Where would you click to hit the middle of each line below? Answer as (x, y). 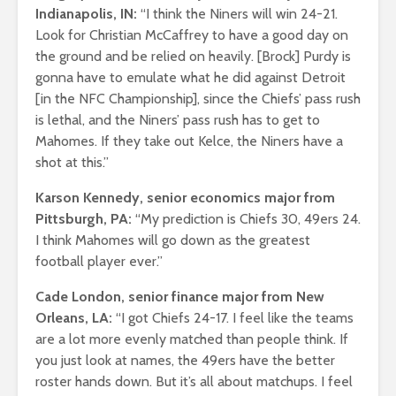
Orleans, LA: (74, 317)
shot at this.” (72, 162)
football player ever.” (99, 261)
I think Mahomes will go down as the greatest (173, 240)
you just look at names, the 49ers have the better (185, 360)
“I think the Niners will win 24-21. (237, 13)
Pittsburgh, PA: (84, 218)
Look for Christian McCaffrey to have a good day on (192, 34)
